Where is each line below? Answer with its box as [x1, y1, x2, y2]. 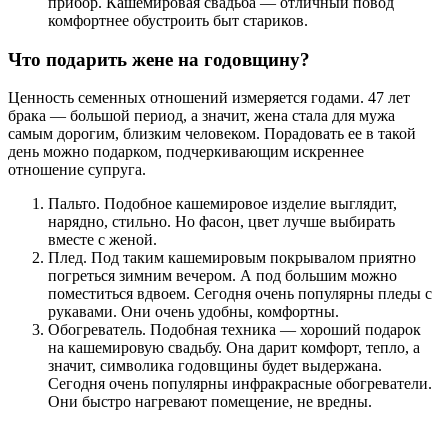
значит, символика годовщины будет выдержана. [48, 357, 382, 375]
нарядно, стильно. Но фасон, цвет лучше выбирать [48, 213, 395, 231]
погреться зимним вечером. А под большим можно [48, 267, 397, 285]
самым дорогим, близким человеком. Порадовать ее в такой [8, 125, 416, 143]
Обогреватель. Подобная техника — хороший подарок [48, 321, 421, 339]
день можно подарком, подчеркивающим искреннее [8, 143, 364, 161]
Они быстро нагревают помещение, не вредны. [48, 393, 372, 411]
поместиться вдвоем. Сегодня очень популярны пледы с [48, 285, 432, 303]
